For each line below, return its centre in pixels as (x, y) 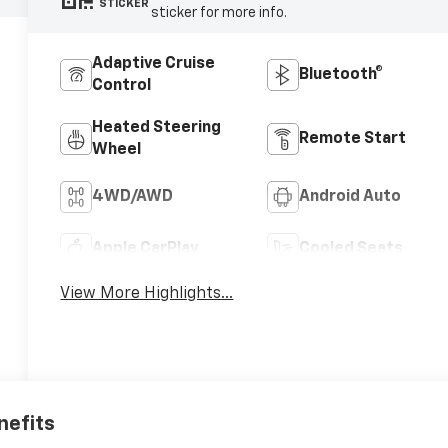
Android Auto (349, 196)
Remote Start (352, 138)
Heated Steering (157, 127)
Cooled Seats (350, 248)
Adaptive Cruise (154, 63)
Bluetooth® (340, 74)
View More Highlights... (147, 293)
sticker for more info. (218, 12)
